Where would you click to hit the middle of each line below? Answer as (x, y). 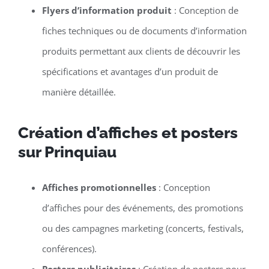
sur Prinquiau (67, 152)
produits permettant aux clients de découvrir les (141, 51)
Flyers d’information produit (107, 10)
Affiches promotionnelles (99, 187)
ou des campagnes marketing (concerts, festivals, (143, 228)
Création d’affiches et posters (128, 132)
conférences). (69, 248)
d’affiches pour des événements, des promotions (142, 207)
